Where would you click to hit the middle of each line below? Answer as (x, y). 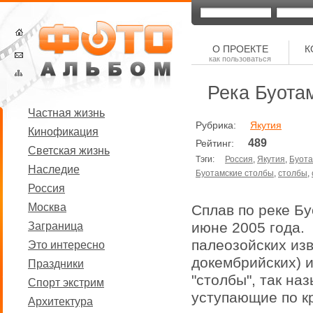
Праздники (56, 264)
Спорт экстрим (66, 283)
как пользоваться (240, 59)
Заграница (56, 226)
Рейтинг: (222, 143)
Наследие (54, 169)
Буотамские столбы (235, 173)
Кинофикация (63, 132)
